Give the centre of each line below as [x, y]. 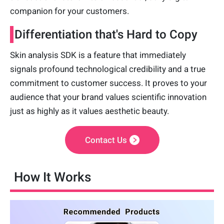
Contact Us [106, 140]
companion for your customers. [69, 11]
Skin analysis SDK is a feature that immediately [98, 55]
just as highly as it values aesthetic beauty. [89, 111]
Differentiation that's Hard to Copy [106, 34]
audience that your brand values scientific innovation [108, 97]
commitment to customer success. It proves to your [108, 83]
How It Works [52, 177]
